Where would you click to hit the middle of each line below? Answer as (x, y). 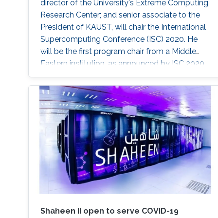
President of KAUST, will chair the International (123, 27)
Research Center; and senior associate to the (120, 15)
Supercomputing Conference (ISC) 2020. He (119, 39)
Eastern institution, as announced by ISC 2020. (123, 63)
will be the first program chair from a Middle (118, 51)
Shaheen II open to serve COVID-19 (109, 211)
